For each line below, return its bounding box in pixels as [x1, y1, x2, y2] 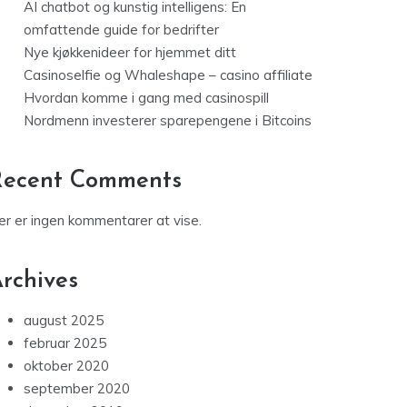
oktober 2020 [24, 357, 109, 375]
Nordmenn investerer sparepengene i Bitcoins [24, 112, 312, 130]
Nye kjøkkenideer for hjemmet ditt [24, 44, 236, 62]
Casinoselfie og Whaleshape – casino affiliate [24, 66, 313, 84]
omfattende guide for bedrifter [24, 21, 219, 39]
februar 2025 [24, 334, 106, 352]
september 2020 [24, 380, 130, 398]
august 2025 [24, 312, 104, 330]
